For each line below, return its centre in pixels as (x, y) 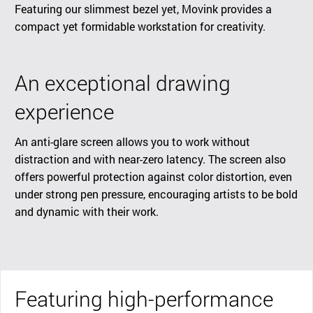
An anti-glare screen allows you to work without (132, 142)
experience (64, 112)
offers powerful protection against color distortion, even (153, 177)
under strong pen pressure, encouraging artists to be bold (156, 194)
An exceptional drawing (123, 83)
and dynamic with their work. (87, 212)
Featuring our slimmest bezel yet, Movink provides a (143, 9)
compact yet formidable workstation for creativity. (140, 27)
